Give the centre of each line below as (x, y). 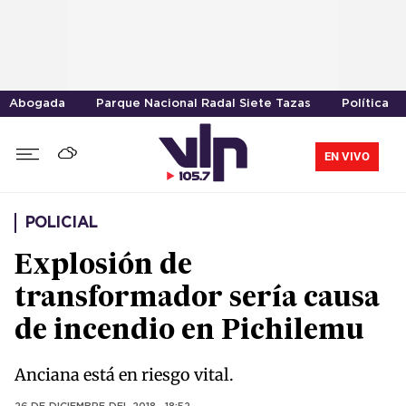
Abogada (37, 104)
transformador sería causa (197, 300)
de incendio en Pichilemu (189, 332)
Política (365, 104)
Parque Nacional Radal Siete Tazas (203, 104)
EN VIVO (347, 156)
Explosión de (103, 267)
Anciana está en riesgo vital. (124, 375)
